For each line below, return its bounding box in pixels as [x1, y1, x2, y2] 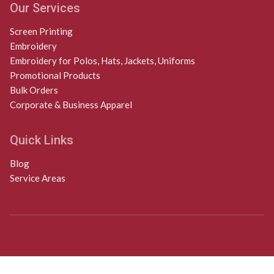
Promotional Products [10, 69, 100, 81]
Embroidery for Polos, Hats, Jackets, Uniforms [10, 54, 195, 66]
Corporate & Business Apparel [10, 98, 132, 110]
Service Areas [10, 172, 65, 183]
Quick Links [10, 132, 73, 147]
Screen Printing [10, 25, 73, 37]
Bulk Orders [10, 84, 58, 95]
